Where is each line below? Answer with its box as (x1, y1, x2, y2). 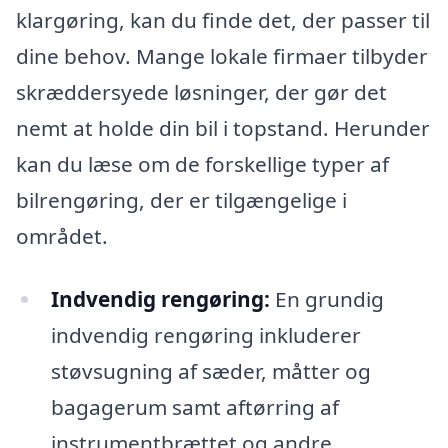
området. (16, 221, 108, 250)
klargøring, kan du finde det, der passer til (16, 5, 430, 34)
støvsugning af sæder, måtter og (50, 357, 371, 386)
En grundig (269, 285, 384, 314)
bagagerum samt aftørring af (50, 393, 339, 422)
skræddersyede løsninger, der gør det (16, 77, 387, 106)
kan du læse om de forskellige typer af (16, 149, 389, 178)
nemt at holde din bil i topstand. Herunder (16, 113, 430, 142)
